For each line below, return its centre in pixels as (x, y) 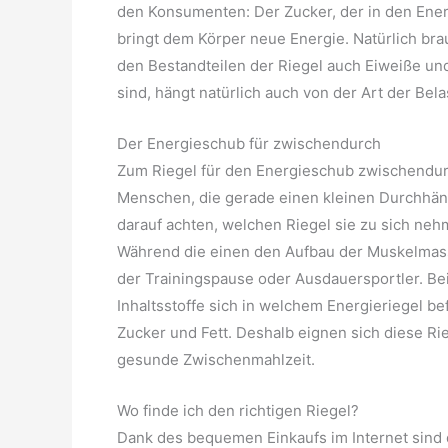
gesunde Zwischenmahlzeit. (216, 359)
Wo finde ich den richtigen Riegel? (238, 410)
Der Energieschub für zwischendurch (249, 143)
